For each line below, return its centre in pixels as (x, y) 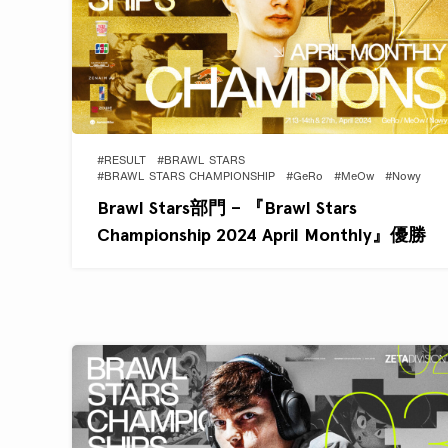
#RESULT (121, 161)
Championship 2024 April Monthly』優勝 (261, 234)
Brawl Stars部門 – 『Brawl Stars (227, 207)
